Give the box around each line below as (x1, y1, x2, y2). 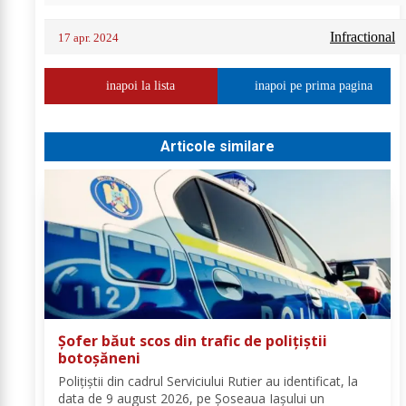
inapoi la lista (105, 79, 175, 92)
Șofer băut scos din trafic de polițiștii (58, 331, 327, 351)
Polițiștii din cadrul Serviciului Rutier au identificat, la (58, 372, 358, 390)
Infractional (330, 29, 395, 44)
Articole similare (160, 138, 275, 155)
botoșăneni (58, 348, 140, 368)
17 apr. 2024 (58, 31, 119, 44)
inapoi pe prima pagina (254, 79, 372, 92)
